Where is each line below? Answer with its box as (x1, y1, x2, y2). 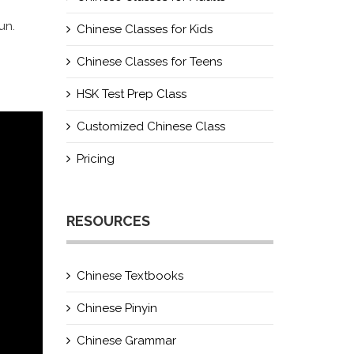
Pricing (76, 152, 115, 166)
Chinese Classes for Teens (76, 55, 222, 69)
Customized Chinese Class (76, 119, 225, 134)
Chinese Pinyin (76, 301, 157, 315)
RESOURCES (66, 213, 150, 229)
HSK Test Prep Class (76, 87, 186, 101)
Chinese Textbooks (76, 269, 183, 283)
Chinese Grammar (76, 333, 176, 348)
